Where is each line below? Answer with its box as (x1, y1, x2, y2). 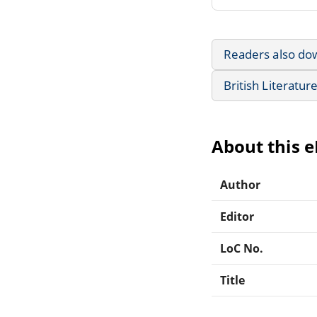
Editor (220, 208, 255, 224)
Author (220, 176, 261, 192)
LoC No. (220, 240, 264, 256)
